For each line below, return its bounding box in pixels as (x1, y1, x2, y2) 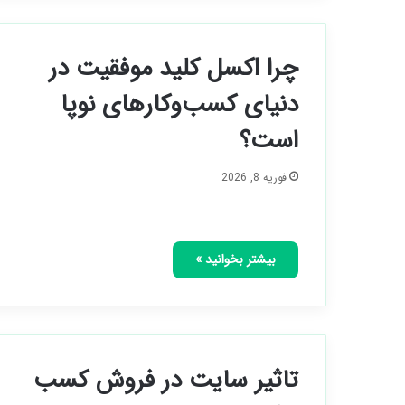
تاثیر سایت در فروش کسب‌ (33, 361, 298, 400)
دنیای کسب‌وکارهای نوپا (61, 85, 298, 124)
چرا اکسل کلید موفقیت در (49, 49, 298, 88)
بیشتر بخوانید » (195, 249, 276, 269)
